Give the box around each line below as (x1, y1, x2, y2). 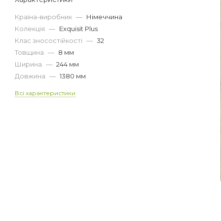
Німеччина (86, 12, 122, 21)
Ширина (15, 60, 43, 68)
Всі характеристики (15, 89, 75, 97)
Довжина (15, 72, 47, 80)
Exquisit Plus (59, 24, 98, 33)
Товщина (15, 48, 45, 56)
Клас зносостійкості (15, 36, 84, 44)
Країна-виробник (15, 12, 74, 21)
